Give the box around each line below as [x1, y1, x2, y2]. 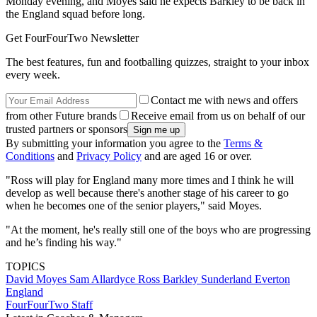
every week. [6, 69, 60, 81]
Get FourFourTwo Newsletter [6, 32, 139, 45]
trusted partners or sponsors [6, 123, 127, 136]
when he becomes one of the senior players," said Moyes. [6, 200, 262, 212]
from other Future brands [6, 110, 117, 122]
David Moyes [6, 273, 69, 286]
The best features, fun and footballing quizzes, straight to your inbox [6, 56, 309, 69]
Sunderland [201, 273, 255, 286]
